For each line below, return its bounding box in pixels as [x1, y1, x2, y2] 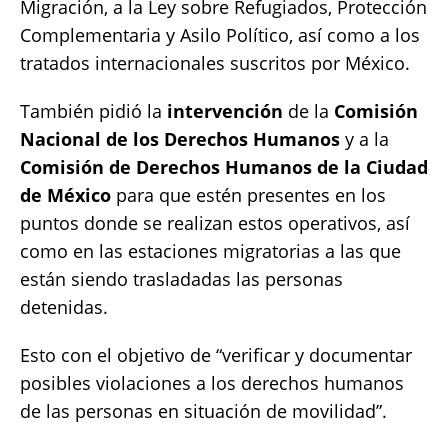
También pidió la [20, 98, 167, 123]
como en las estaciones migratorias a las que [20, 238, 401, 263]
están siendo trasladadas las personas [20, 266, 343, 291]
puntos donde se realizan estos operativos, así [20, 210, 410, 235]
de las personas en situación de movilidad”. [20, 398, 387, 423]
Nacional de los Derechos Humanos [20, 126, 340, 151]
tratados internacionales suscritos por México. [20, 50, 410, 75]
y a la [340, 126, 389, 151]
